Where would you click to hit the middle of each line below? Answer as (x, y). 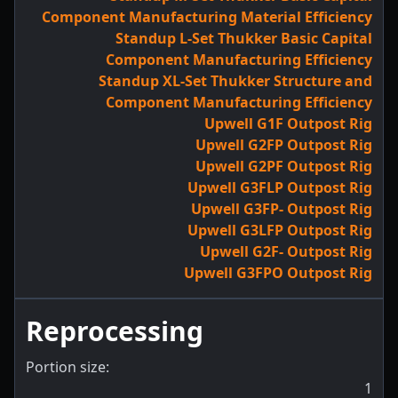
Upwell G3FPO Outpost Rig (278, 273)
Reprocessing (115, 331)
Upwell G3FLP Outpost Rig (280, 187)
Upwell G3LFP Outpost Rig (280, 230)
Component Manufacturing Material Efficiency (207, 17)
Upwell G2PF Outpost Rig (284, 166)
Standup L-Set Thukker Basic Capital (244, 38)
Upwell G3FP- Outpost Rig (282, 209)
